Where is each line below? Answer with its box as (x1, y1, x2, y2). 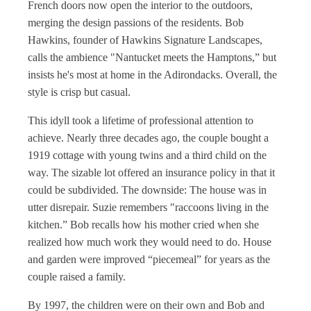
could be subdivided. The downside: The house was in (28, 184, 267, 196)
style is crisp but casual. (28, 86, 131, 98)
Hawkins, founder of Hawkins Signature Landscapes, (28, 34, 262, 46)
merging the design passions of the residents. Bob (28, 17, 244, 28)
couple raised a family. (28, 271, 126, 283)
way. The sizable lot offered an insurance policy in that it (28, 167, 275, 178)
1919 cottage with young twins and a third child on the (28, 149, 267, 161)
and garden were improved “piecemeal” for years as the (28, 253, 270, 265)
